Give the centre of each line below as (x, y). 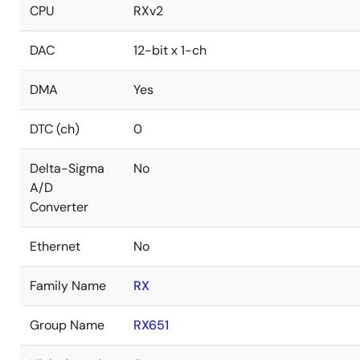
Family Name (68, 286)
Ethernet (55, 246)
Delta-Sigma (67, 168)
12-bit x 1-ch (170, 50)
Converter (59, 207)
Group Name (67, 325)
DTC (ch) (55, 129)
